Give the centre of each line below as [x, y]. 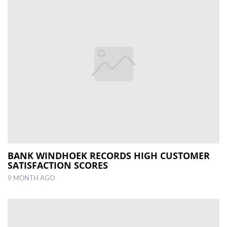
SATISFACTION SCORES [58, 165]
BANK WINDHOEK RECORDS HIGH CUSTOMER [109, 155]
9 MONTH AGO [31, 178]
